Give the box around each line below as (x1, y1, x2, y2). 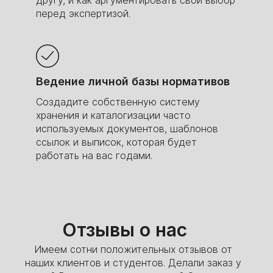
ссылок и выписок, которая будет (36, 135, 197, 148)
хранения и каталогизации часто (36, 108, 191, 121)
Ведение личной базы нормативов (36, 74, 230, 88)
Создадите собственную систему (36, 95, 200, 108)
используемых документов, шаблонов (36, 122, 218, 135)
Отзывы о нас (62, 218, 187, 241)
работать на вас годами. (36, 149, 152, 161)
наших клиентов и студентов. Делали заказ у (25, 256, 241, 269)
